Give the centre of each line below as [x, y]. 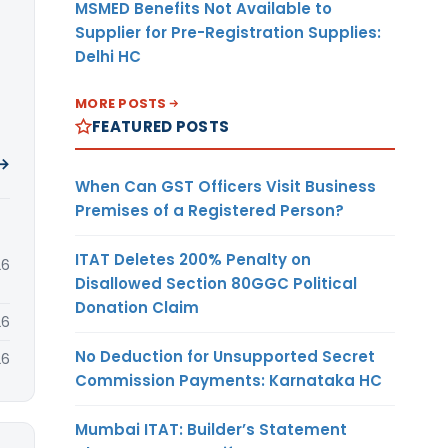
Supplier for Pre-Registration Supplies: [228, 32]
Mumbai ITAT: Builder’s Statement [211, 429]
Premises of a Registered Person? [209, 210]
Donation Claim [137, 307]
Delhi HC [108, 56]
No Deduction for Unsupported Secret [225, 356]
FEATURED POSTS [161, 126]
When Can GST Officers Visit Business [225, 186]
